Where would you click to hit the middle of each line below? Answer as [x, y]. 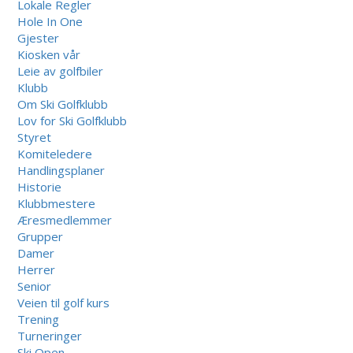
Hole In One [50, 21]
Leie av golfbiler [61, 71]
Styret [35, 137]
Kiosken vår [49, 54]
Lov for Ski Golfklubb [72, 120]
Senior [35, 286]
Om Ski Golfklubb [63, 104]
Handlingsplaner [61, 170]
